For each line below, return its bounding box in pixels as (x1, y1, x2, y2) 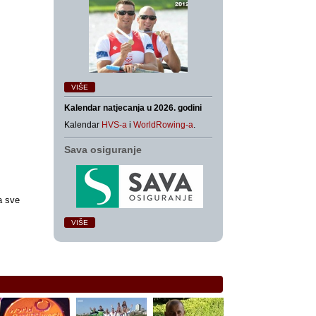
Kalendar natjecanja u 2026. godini (64, 103, 202, 113)
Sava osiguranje (64, 144, 142, 155)
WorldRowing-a (133, 120, 193, 130)
